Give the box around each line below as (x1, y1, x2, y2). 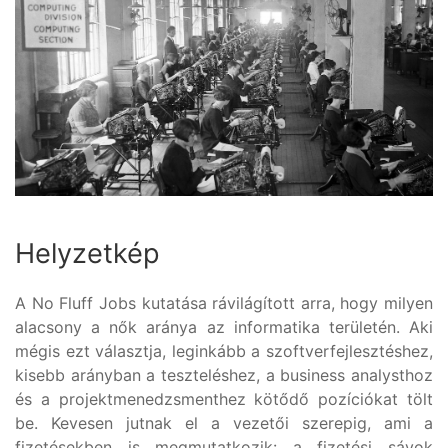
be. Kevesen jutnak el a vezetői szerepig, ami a (15, 412, 433, 433)
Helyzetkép (15, 236, 160, 270)
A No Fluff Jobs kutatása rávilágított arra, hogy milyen (15, 292, 433, 313)
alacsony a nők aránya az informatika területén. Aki (15, 316, 433, 337)
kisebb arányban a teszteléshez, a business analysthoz (15, 364, 433, 385)
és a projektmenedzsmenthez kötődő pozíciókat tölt (15, 388, 433, 409)
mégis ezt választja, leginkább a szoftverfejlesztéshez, (15, 340, 433, 361)
